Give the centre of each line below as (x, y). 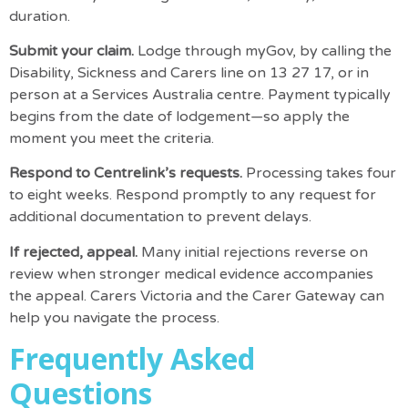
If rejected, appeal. (75, 252)
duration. (40, 16)
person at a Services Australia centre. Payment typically (200, 94)
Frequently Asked (132, 359)
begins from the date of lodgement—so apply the (179, 116)
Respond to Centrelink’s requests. (127, 173)
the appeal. (50, 296)
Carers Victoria (141, 296)
